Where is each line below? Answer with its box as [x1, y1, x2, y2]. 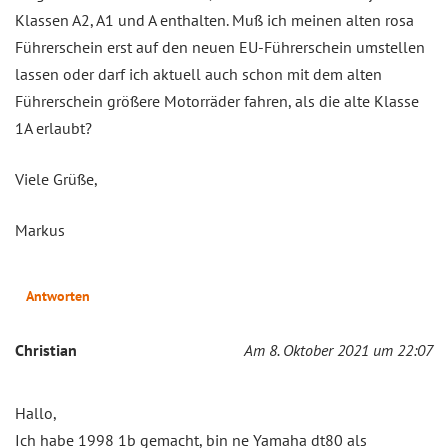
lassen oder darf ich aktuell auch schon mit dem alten [15, 63, 382, 84]
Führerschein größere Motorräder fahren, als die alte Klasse [15, 90, 419, 111]
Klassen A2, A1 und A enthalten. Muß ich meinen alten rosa [15, 9, 414, 30]
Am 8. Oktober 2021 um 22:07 [244, 339, 433, 360]
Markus [15, 219, 65, 240]
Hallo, [15, 402, 57, 423]
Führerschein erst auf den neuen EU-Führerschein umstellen [15, 36, 425, 57]
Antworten [26, 286, 90, 305]
